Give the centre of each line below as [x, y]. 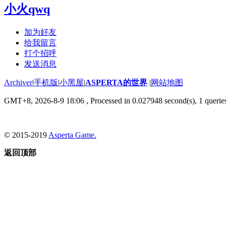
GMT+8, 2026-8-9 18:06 [44, 100]
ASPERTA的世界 [116, 82]
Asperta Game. [72, 135]
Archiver [18, 82]
